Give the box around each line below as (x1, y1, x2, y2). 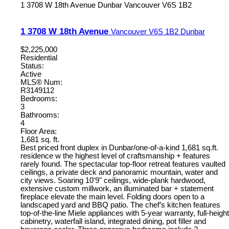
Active (20, 70, 41, 79)
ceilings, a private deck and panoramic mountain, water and (20, 168, 218, 177)
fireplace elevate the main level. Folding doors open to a (20, 193, 204, 201)
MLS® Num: (20, 78, 62, 87)
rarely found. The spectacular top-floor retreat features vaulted (20, 160, 225, 169)
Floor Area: (20, 127, 57, 136)
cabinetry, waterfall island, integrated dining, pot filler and (20, 217, 206, 226)
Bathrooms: (20, 111, 59, 120)
